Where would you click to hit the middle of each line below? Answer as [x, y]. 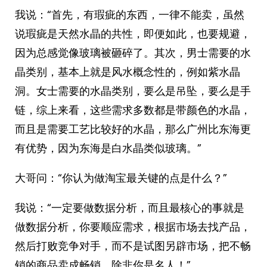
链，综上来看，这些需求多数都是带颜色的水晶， [133, 110]
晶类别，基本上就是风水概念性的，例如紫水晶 [128, 72]
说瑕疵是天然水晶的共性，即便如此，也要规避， [133, 34]
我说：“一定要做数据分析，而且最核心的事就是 [130, 208]
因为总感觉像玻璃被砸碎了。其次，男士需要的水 [133, 53]
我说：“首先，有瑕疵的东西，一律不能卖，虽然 [130, 15]
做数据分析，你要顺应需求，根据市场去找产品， [133, 227]
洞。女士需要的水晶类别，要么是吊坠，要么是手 [133, 91]
